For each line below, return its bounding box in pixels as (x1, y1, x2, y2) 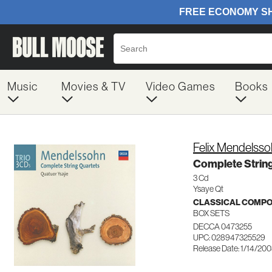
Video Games (145, 79, 216, 93)
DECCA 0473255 (193, 221, 252, 232)
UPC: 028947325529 (193, 232, 265, 243)
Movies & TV (61, 79, 126, 93)
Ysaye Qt (193, 183, 223, 194)
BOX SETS (193, 208, 229, 219)
